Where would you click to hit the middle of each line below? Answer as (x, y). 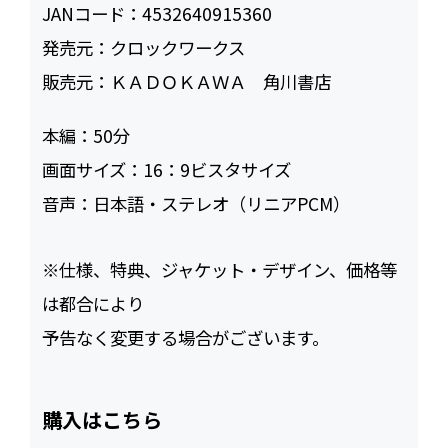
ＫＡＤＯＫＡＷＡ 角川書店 (221, 82)
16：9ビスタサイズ (217, 170)
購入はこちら (102, 420)
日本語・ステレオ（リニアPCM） (222, 204)
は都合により (93, 304)
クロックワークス (178, 48)
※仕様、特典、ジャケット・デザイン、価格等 (220, 270)
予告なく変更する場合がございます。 (186, 338)
